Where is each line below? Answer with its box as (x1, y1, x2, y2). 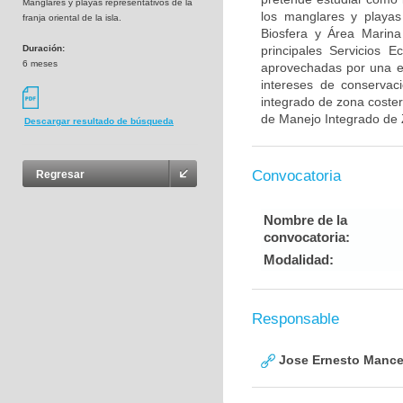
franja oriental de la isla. (22, 13, 121, 22)
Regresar (36, 168, 85, 182)
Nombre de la (264, 212, 347, 228)
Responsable (252, 310, 339, 327)
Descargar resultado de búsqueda (24, 116, 174, 127)
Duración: (22, 43, 65, 53)
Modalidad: (264, 252, 334, 267)
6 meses (22, 58, 58, 68)
